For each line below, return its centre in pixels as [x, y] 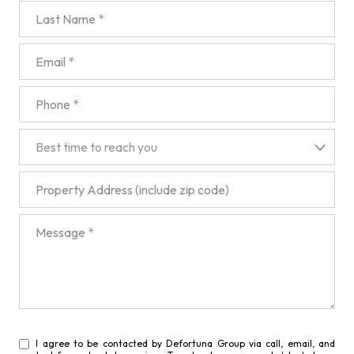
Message [41, 223]
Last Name [45, 9]
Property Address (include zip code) [108, 180]
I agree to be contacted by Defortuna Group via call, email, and [185, 343]
